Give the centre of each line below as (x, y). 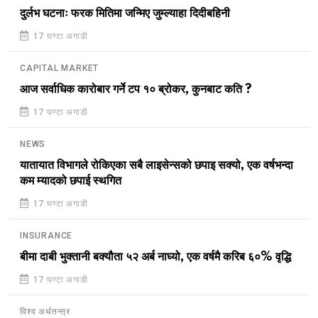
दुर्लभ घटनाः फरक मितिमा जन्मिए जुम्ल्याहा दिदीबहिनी (125, 13)
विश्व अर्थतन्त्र (45, 311)
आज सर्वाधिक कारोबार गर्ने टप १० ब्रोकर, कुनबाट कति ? (136, 89)
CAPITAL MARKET (60, 68)
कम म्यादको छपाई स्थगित (71, 181)
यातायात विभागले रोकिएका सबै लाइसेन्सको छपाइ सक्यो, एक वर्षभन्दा (157, 165)
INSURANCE (46, 235)
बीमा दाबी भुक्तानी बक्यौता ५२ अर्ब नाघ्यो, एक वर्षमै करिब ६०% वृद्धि (155, 257)
